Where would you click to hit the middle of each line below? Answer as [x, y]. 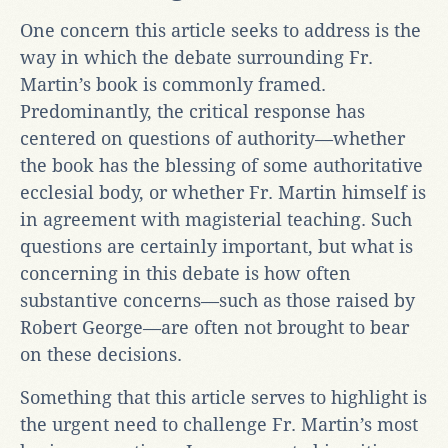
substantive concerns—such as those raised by [217, 300]
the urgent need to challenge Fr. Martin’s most [219, 424]
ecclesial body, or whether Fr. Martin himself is [223, 192]
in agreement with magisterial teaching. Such [216, 219]
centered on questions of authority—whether [212, 138]
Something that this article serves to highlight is [223, 397]
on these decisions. [101, 354]
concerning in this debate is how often [185, 273]
